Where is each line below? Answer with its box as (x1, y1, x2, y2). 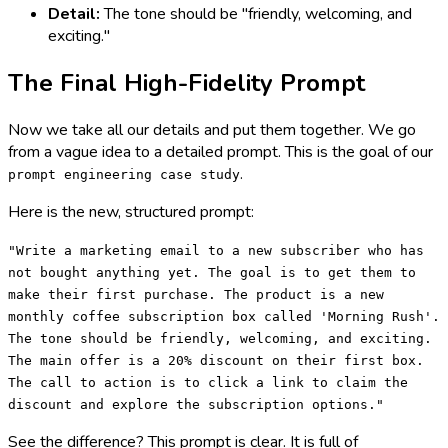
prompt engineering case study (8, 166, 240, 182)
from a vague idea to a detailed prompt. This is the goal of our (8, 140, 433, 163)
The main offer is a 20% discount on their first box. (8, 352, 424, 368)
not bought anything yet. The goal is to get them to (8, 264, 416, 280)
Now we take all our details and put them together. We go (8, 118, 416, 141)
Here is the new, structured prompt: (8, 200, 254, 223)
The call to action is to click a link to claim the (8, 374, 408, 390)
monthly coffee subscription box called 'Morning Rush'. (8, 308, 440, 324)
